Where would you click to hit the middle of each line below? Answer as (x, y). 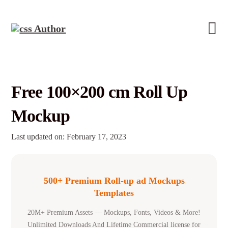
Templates (114, 193)
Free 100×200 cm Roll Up (99, 92)
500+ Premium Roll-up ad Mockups (114, 181)
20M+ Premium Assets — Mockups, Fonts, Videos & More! (114, 212)
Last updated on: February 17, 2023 (69, 137)
